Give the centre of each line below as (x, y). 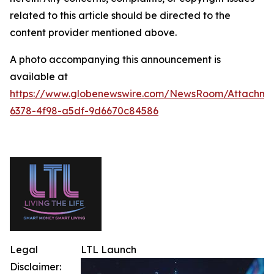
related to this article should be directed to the (120, 15)
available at (39, 76)
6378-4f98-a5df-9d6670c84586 (84, 111)
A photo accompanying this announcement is (115, 59)
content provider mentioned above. (93, 32)
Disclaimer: (35, 267)
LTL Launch (109, 250)
